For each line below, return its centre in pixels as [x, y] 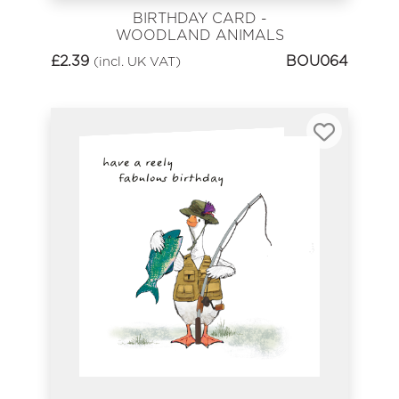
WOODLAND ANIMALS [199, 36]
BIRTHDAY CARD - [199, 19]
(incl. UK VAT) [137, 61]
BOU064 [317, 61]
